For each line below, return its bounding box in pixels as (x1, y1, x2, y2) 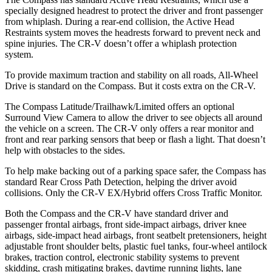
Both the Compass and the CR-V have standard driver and (5, 208, 228, 219)
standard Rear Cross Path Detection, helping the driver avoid (5, 176, 237, 187)
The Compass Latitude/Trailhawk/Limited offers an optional (5, 101, 234, 112)
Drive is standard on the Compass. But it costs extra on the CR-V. (5, 80, 256, 91)
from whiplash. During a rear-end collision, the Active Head (5, 16, 234, 27)
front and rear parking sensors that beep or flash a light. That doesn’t (5, 134, 265, 144)
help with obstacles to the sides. (5, 144, 125, 155)
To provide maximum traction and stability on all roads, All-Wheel (5, 69, 258, 80)
